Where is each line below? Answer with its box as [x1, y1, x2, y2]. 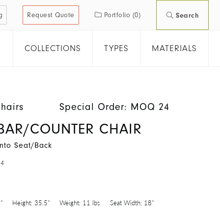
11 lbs [82, 198, 100, 208]
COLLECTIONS [25, 43, 81, 54]
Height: [12, 198, 32, 208]
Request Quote [27, 11, 75, 19]
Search [176, 11, 198, 20]
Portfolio [104, 11, 133, 19]
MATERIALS [152, 43, 197, 54]
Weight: [59, 198, 81, 208]
